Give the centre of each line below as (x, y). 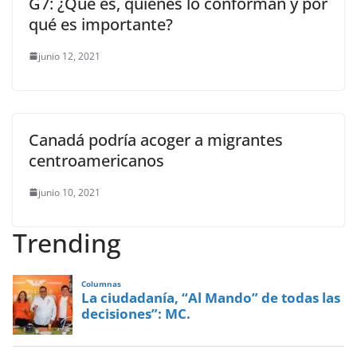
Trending (67, 242)
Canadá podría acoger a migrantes (156, 139)
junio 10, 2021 (69, 192)
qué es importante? (101, 24)
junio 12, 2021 (69, 56)
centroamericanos (96, 160)
